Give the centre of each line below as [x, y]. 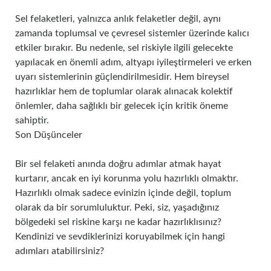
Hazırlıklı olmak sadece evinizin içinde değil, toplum [123, 193]
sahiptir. [32, 120]
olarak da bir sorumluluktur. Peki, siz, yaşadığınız [117, 207]
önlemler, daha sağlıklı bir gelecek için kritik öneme [122, 106]
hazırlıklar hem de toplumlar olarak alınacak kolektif [124, 91]
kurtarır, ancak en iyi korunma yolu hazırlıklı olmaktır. [127, 178]
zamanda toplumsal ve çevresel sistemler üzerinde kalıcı [132, 33]
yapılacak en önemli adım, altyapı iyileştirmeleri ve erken [133, 62]
